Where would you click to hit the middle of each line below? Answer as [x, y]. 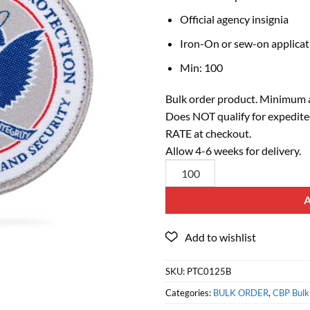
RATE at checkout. [208, 134]
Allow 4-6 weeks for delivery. [233, 151]
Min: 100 [201, 67]
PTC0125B [209, 272]
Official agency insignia [234, 19]
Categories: [189, 293]
